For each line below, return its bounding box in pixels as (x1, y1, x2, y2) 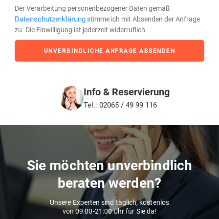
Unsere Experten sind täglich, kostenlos (50, 198, 169, 207)
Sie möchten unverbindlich (26, 157, 193, 174)
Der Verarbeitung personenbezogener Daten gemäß (15, 4, 170, 13)
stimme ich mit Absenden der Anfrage (86, 15, 200, 23)
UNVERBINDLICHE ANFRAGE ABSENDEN (44, 47, 175, 55)
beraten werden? (57, 175, 162, 192)
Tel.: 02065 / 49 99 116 (84, 100, 157, 109)
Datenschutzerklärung (15, 15, 86, 24)
